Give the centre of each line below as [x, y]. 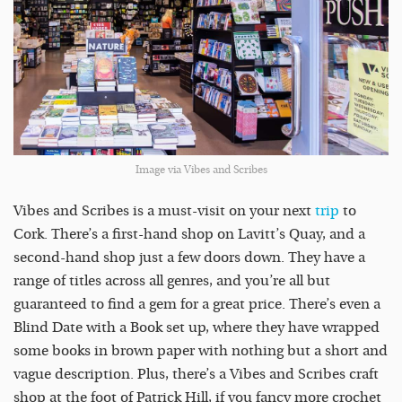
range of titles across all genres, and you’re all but [172, 280]
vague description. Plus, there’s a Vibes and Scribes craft [196, 374]
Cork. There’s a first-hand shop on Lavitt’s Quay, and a [189, 234]
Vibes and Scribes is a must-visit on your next [164, 210]
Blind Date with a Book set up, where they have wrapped [197, 327]
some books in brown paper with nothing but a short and [201, 350]
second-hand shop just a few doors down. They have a [189, 257]
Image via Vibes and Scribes [201, 169]
